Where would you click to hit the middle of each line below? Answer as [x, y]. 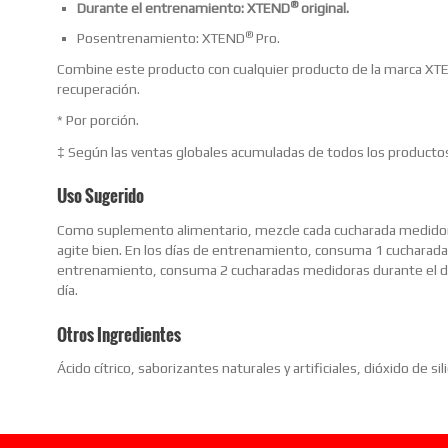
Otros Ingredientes [119, 334]
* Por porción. [98, 120]
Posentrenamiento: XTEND [161, 37]
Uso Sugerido [100, 196]
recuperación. [98, 89]
